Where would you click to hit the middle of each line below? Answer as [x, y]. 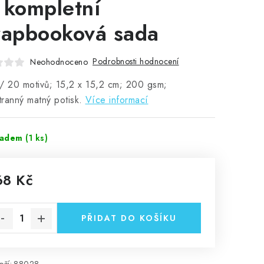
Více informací [117, 100]
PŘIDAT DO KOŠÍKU [129, 218]
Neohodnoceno [59, 62]
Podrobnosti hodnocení [136, 61]
